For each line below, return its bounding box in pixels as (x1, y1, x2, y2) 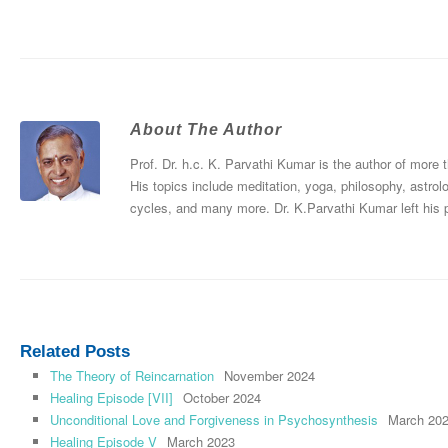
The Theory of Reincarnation (50, 366, 214, 386)
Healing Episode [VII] (50, 388, 173, 408)
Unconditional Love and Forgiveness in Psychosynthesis (50, 410, 378, 430)
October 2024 (183, 388, 261, 408)
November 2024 (224, 366, 315, 386)
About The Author (130, 121, 282, 139)
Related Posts (20, 342, 130, 362)
